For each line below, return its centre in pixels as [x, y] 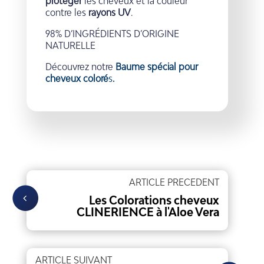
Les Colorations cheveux [154, 200]
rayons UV [110, 12]
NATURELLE [70, 45]
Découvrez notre [80, 67]
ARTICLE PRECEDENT [174, 182]
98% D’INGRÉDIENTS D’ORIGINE [112, 34]
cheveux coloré [77, 78]
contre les [67, 12]
